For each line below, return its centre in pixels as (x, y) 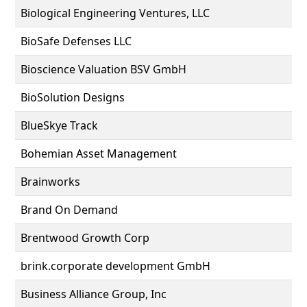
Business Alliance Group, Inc (94, 294)
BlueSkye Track (59, 125)
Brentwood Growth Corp (85, 238)
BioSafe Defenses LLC (76, 41)
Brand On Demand (69, 210)
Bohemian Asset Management (99, 153)
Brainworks (50, 182)
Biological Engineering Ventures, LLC (115, 13)
